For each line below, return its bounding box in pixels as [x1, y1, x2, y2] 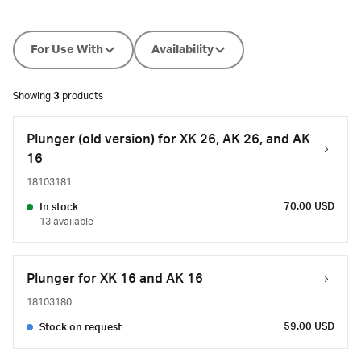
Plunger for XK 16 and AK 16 [27, 272, 203, 286]
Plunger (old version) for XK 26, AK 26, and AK [27, 132, 310, 147]
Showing [13, 90, 53, 102]
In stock [39, 201, 78, 213]
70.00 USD [284, 201, 334, 212]
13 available [39, 216, 93, 227]
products [60, 90, 103, 102]
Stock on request [39, 322, 122, 333]
